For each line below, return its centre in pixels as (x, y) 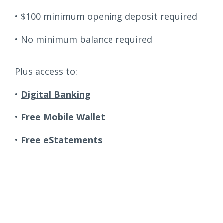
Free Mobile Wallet (63, 117)
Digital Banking (56, 94)
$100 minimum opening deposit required (109, 16)
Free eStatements (61, 140)
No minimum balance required (87, 39)
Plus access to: (46, 71)
